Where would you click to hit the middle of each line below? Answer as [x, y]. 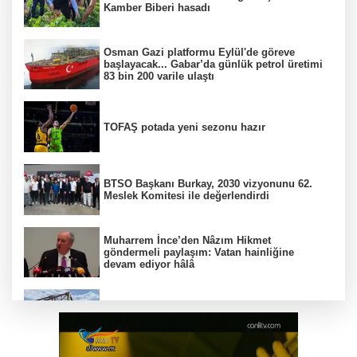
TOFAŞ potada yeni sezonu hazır [184, 127]
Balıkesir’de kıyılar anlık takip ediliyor [197, 315]
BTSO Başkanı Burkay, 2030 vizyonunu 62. [208, 183]
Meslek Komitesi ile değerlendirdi [186, 195]
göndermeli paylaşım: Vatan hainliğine [199, 252]
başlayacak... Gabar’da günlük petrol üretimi [213, 65]
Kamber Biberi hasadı [157, 8]
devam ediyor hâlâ [149, 264]
